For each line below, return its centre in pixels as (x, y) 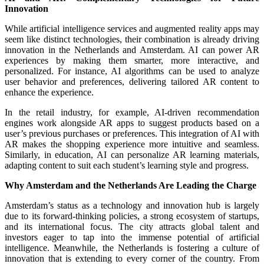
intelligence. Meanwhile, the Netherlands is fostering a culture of (132, 247)
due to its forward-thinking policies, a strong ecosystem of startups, (132, 216)
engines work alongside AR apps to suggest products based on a (132, 123)
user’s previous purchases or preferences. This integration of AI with (132, 133)
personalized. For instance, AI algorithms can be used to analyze (132, 71)
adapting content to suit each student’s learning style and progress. (127, 165)
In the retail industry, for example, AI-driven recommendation (132, 112)
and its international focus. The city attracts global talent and (132, 226)
